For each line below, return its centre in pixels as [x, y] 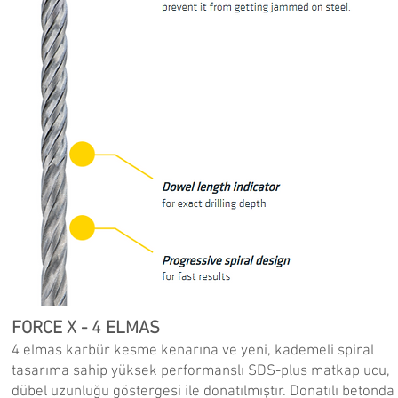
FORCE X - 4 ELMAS [85, 329]
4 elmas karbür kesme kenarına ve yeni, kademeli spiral [192, 351]
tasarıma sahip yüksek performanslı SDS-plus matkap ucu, [200, 371]
